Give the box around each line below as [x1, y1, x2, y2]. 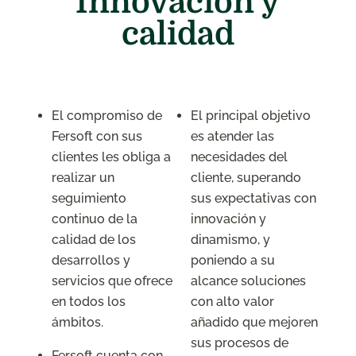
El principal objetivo [190, 108, 311, 124]
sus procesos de [190, 335, 288, 351]
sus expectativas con [190, 191, 316, 207]
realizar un [52, 170, 115, 186]
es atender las [190, 129, 274, 145]
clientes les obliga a [52, 149, 172, 165]
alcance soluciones [190, 273, 306, 289]
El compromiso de [52, 108, 163, 124]
